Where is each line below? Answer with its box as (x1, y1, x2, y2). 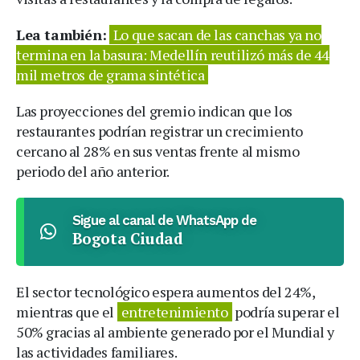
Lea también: (16, 24, 107, 44)
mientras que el (16, 301, 117, 321)
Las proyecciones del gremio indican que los (16, 100, 292, 121)
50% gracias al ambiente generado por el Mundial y (16, 321, 334, 342)
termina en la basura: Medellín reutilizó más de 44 (16, 44, 330, 64)
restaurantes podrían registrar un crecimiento (16, 121, 304, 141)
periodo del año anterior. (16, 161, 170, 181)
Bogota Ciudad (72, 227, 183, 248)
